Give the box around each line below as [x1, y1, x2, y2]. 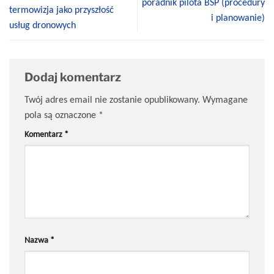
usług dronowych [9, 19, 76, 31]
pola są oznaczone [24, 109, 98, 121]
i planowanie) [211, 11, 265, 23]
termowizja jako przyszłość [9, 4, 114, 16]
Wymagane [202, 94, 248, 106]
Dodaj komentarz [24, 69, 124, 84]
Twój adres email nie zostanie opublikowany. [24, 94, 200, 106]
